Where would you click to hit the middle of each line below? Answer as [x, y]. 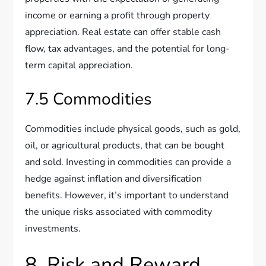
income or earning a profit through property [118, 16]
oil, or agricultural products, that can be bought [125, 146]
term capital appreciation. [79, 66]
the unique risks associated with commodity [119, 212]
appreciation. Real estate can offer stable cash [123, 32]
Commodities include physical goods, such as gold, [133, 129]
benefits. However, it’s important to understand [127, 196]
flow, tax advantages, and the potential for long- [128, 49]
